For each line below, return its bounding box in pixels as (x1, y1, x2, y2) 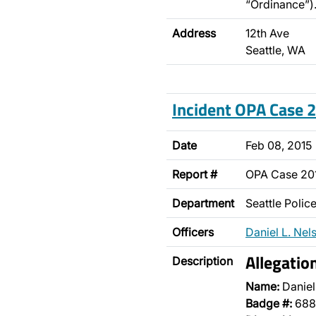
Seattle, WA (245, 43, 305, 57)
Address (172, 26, 216, 40)
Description (172, 254, 233, 268)
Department (172, 196, 234, 210)
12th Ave (245, 26, 289, 40)
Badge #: (245, 296, 292, 310)
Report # (172, 167, 217, 181)
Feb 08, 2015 (245, 138, 312, 152)
